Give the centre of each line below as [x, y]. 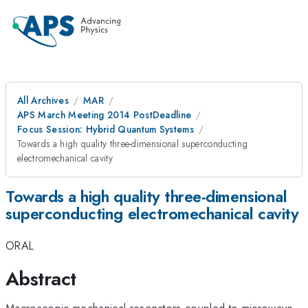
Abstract [41, 278]
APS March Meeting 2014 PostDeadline [104, 115]
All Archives [43, 100]
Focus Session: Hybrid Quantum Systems [106, 129]
